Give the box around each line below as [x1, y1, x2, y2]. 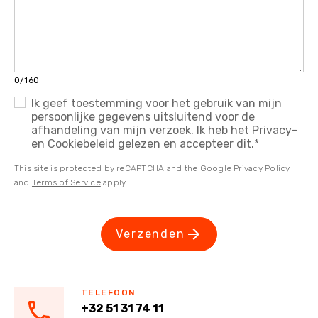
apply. [100, 177, 128, 188]
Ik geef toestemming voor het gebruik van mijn [31, 97, 282, 111]
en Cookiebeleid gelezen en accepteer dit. [31, 137, 254, 151]
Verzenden [115, 227, 186, 241]
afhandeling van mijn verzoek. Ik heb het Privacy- [31, 124, 297, 138]
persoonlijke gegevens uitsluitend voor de [31, 110, 255, 124]
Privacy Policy [234, 163, 290, 174]
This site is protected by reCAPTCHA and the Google [14, 163, 234, 174]
